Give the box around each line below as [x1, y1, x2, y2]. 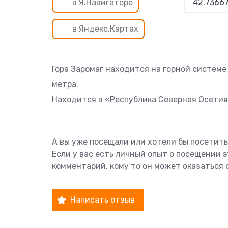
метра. [52, 79, 78, 89]
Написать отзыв [70, 195, 135, 205]
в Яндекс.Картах [72, 24, 138, 34]
